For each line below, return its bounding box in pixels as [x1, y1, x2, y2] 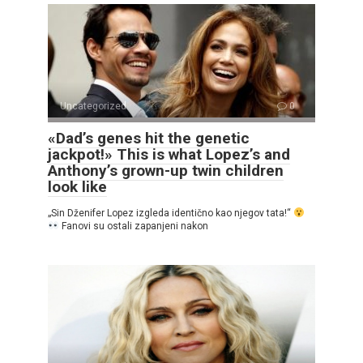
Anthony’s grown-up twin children [48, 160, 284, 180]
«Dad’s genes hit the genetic [48, 128, 250, 147]
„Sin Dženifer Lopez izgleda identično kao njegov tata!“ [48, 207, 293, 219]
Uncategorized [60, 100, 126, 112]
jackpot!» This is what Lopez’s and [48, 144, 290, 164]
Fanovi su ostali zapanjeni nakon [58, 220, 208, 232]
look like [48, 177, 107, 196]
